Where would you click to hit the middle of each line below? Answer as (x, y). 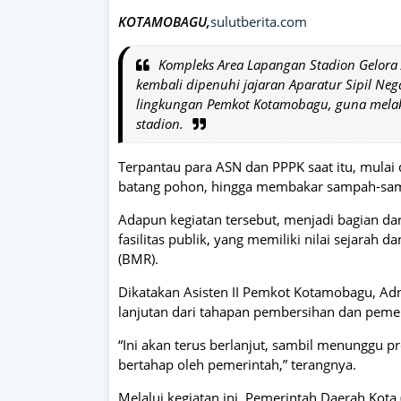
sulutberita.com (259, 21)
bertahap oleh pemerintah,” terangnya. (237, 364)
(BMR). (138, 258)
